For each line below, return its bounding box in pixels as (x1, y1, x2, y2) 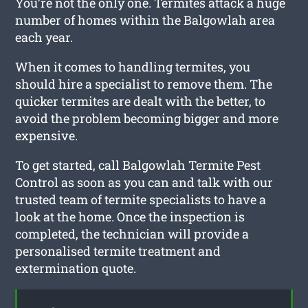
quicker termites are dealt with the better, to (15, 92, 266, 109)
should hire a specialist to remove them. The (15, 75, 273, 92)
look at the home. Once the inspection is (15, 208, 245, 225)
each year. (15, 28, 74, 45)
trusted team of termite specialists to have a (15, 190, 267, 208)
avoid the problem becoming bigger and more (15, 109, 279, 126)
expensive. (15, 126, 78, 144)
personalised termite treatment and (15, 242, 221, 259)
